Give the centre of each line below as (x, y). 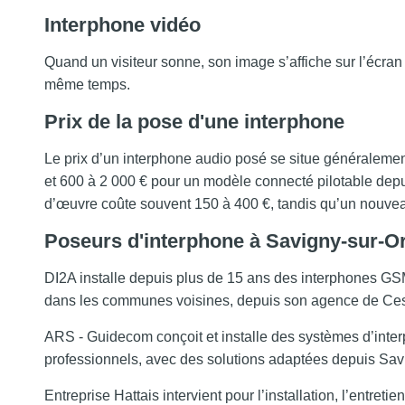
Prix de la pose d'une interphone (194, 122)
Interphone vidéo (122, 25)
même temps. (87, 85)
